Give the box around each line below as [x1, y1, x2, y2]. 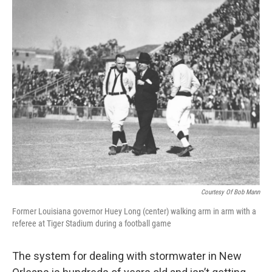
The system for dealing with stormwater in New [12, 250, 242, 263]
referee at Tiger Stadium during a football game [12, 219, 171, 229]
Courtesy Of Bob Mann [201, 188, 260, 197]
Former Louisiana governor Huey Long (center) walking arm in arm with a [12, 206, 256, 217]
